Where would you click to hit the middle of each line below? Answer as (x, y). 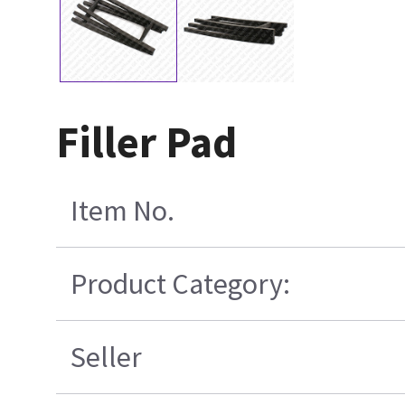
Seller (107, 357)
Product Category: (181, 283)
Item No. (123, 210)
